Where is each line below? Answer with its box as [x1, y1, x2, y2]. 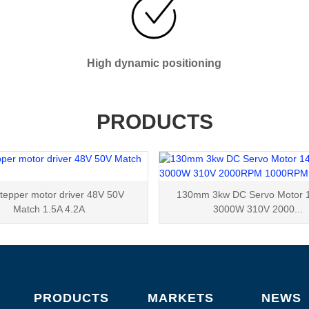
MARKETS [148, 290, 215, 305]
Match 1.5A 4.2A [13, 203, 85, 215]
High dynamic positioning [87, 57, 222, 69]
